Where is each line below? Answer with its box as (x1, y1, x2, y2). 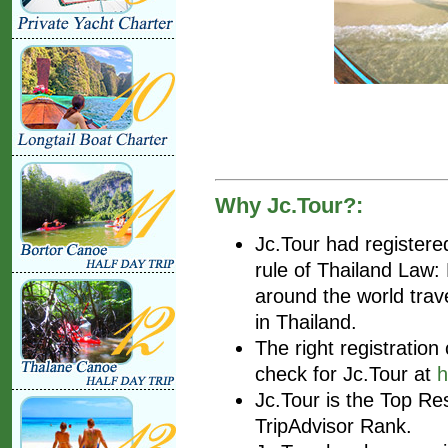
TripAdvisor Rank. (255, 413, 412, 437)
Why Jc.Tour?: (215, 192, 363, 218)
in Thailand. (255, 309, 357, 333)
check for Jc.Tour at (255, 361, 437, 385)
